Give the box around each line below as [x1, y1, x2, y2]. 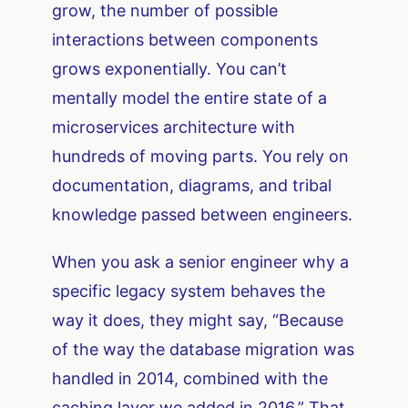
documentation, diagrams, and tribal [52, 175, 332, 195]
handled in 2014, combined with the [52, 368, 329, 388]
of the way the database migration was [52, 339, 355, 359]
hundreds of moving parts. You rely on [52, 146, 350, 166]
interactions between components [52, 29, 319, 49]
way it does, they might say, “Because [52, 310, 344, 330]
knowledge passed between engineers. [52, 204, 353, 224]
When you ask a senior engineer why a [52, 251, 350, 271]
